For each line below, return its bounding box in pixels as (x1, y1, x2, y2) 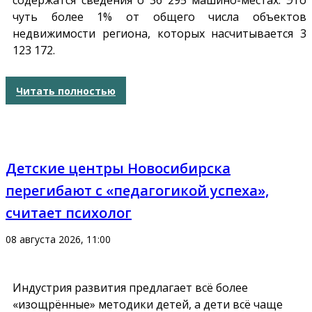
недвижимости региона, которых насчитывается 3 (13, 26, 306, 42)
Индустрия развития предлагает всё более (13, 280, 248, 296)
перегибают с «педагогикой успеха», (6, 181, 269, 201)
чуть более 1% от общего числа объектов (13, 9, 306, 25)
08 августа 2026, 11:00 (6, 233, 111, 247)
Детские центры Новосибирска (6, 159, 231, 178)
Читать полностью (16, 84, 116, 97)
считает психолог (6, 203, 132, 223)
